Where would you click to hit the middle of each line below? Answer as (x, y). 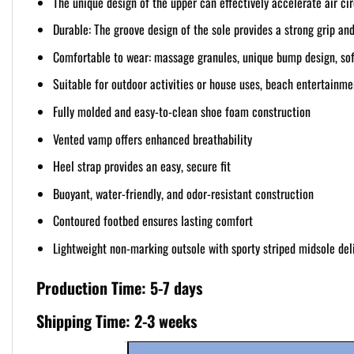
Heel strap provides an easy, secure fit (141, 166)
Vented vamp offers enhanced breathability (152, 139)
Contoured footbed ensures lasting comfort (153, 221)
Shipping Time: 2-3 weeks (117, 320)
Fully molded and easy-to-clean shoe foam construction (181, 111)
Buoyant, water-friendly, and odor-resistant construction (183, 193)
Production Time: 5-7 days (119, 287)
